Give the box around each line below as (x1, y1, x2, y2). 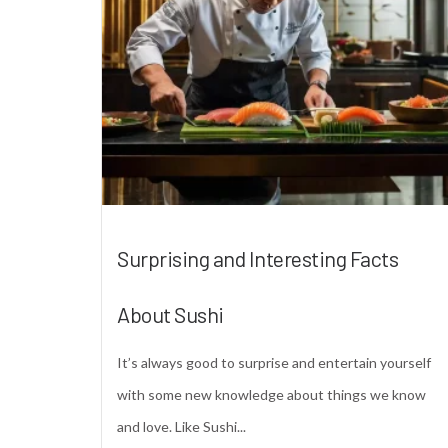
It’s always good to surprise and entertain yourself (117, 353, 431, 371)
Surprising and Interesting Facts (117, 244, 398, 271)
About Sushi (117, 300, 224, 327)
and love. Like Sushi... (117, 417, 246, 435)
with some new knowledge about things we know (117, 385, 426, 403)
